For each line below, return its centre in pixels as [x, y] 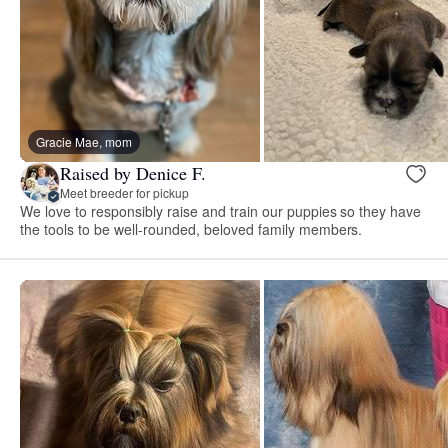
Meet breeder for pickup [124, 193]
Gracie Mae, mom [84, 141]
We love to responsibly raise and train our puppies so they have [221, 210]
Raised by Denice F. [133, 173]
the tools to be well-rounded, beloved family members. [191, 228]
